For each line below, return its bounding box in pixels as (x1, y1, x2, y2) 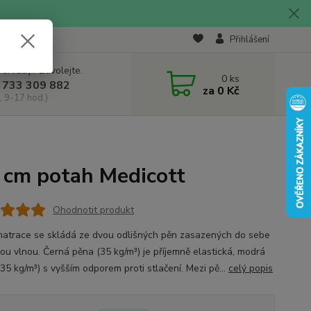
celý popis (228, 262, 273, 275)
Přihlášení (229, 33, 269, 46)
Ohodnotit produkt (52, 203, 134, 217)
